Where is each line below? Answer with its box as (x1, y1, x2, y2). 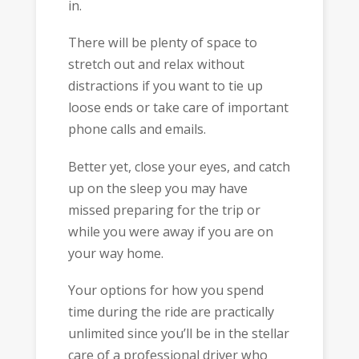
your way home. (67, 244, 163, 262)
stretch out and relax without (67, 55, 244, 74)
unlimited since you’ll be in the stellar (67, 325, 289, 343)
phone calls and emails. (67, 120, 206, 139)
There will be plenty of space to (67, 34, 257, 52)
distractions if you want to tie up (67, 77, 263, 95)
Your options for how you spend (67, 281, 264, 300)
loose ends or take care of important (67, 99, 288, 117)
